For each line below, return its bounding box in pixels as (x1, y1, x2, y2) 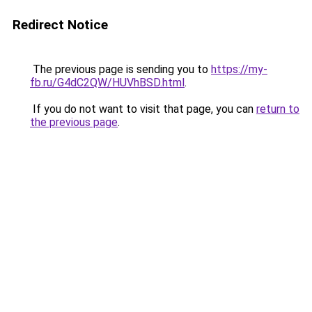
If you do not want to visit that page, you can (30, 102, 256, 116)
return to (256, 102, 299, 116)
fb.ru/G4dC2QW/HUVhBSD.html (30, 76, 185, 89)
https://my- (211, 63, 267, 76)
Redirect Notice (13, 17, 108, 33)
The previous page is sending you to (30, 63, 211, 76)
